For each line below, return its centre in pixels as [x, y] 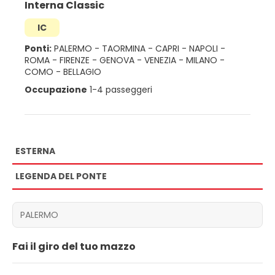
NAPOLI [205, 48]
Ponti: [38, 48]
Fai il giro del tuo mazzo [74, 246]
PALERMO [73, 48]
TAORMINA [125, 48]
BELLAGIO [82, 72]
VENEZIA [161, 60]
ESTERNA [35, 151]
